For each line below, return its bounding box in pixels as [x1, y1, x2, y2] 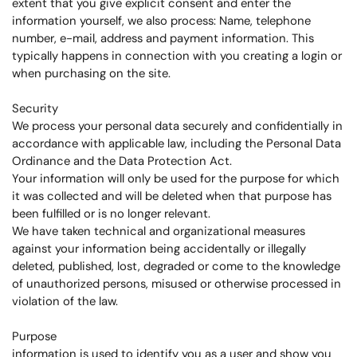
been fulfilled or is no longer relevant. [12, 206, 210, 222]
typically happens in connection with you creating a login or [12, 48, 342, 64]
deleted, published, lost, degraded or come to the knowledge [12, 258, 340, 274]
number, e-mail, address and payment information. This [12, 30, 314, 46]
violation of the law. [12, 293, 118, 309]
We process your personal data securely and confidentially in [12, 118, 343, 134]
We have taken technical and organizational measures [12, 223, 305, 239]
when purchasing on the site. [12, 65, 171, 81]
